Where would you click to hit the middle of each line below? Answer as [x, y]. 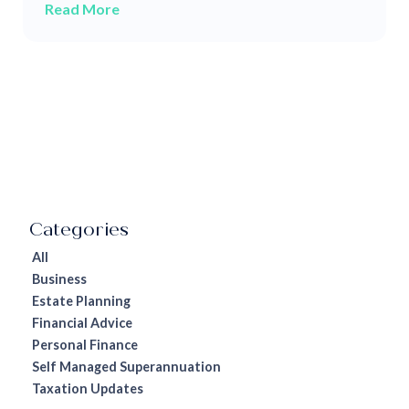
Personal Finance [85, 344]
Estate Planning [82, 300]
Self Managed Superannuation [127, 366]
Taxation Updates [88, 388]
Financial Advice [83, 322]
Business [60, 278]
